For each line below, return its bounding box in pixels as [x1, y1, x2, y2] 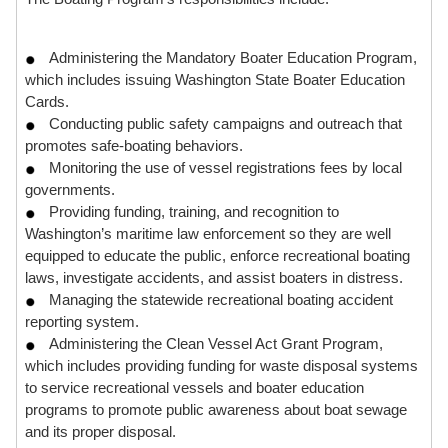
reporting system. [25, 312, 139, 330]
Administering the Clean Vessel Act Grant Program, [49, 334, 383, 352]
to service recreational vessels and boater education [25, 378, 364, 396]
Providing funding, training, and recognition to [49, 202, 339, 220]
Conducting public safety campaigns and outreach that [49, 114, 402, 132]
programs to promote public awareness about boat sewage [25, 400, 407, 418]
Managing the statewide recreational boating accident [49, 290, 393, 308]
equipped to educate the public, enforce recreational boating [25, 246, 410, 264]
